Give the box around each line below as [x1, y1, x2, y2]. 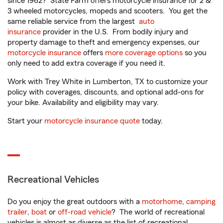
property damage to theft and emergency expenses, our [7, 38, 200, 46]
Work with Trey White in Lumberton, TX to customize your [7, 78, 208, 86]
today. [140, 117, 163, 125]
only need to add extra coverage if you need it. [7, 59, 167, 67]
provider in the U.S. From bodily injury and [41, 28, 188, 36]
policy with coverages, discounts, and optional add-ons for [7, 88, 204, 96]
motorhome [142, 198, 182, 206]
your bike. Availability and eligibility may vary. [7, 99, 159, 107]
